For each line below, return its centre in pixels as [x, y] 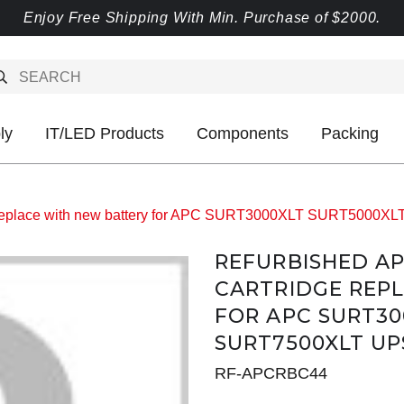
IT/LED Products [105, 133]
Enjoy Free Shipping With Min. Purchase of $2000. [202, 18]
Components [243, 133]
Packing [350, 133]
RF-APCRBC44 [271, 373]
